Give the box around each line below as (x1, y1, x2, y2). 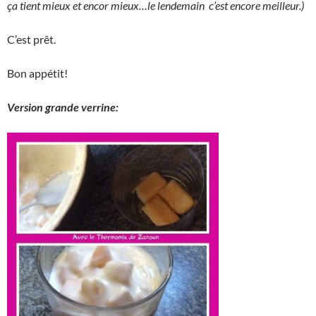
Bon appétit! (7, 66, 68, 80)
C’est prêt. (7, 32, 56, 47)
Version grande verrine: (7, 100, 119, 114)
